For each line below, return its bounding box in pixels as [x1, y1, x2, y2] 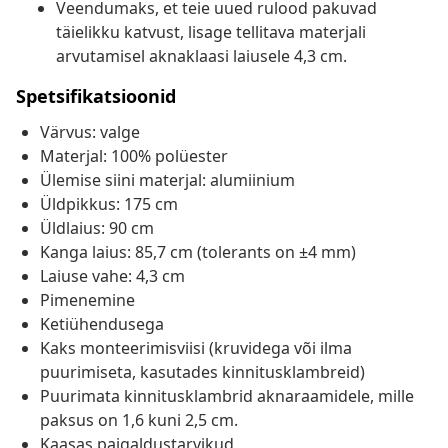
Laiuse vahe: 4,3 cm [40, 265, 185, 288]
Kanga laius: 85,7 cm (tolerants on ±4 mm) [40, 241, 356, 264]
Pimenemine [40, 289, 135, 312]
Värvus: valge [40, 121, 140, 144]
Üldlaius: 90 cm [40, 217, 154, 240]
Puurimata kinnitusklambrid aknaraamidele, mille [40, 385, 414, 408]
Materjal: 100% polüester [40, 145, 228, 168]
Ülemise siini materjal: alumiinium [40, 169, 295, 192]
